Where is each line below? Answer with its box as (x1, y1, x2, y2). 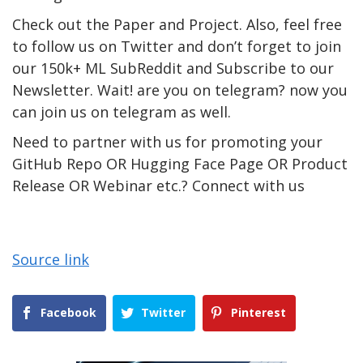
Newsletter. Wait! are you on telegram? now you (12, 80, 348, 100)
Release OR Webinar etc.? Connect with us (12, 176, 305, 196)
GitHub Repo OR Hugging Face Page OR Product (12, 154, 348, 174)
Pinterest (230, 305, 286, 321)
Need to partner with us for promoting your (12, 132, 322, 152)
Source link (12, 250, 89, 270)
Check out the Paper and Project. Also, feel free (12, 15, 342, 35)
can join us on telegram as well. (12, 102, 231, 122)
